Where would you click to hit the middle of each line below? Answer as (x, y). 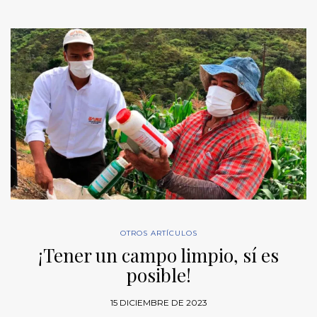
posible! (158, 275)
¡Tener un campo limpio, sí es (158, 255)
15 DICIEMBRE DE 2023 (158, 302)
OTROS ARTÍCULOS (158, 233)
